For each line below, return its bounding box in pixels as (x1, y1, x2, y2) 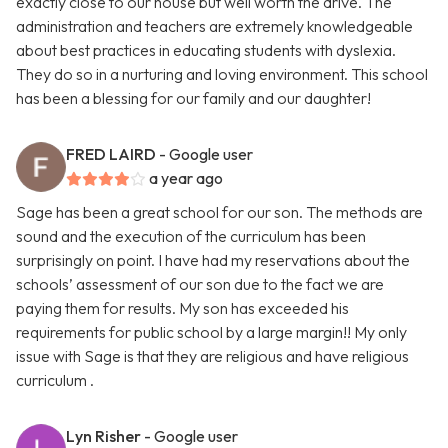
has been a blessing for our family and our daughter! (16, 88, 371, 109)
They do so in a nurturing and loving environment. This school (16, 64, 428, 85)
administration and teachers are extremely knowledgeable (16, 16, 413, 37)
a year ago (149, 168, 223, 189)
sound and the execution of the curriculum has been (16, 226, 366, 247)
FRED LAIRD (66, 144, 156, 165)
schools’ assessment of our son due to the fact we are (16, 274, 384, 295)
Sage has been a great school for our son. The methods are (16, 202, 423, 223)
